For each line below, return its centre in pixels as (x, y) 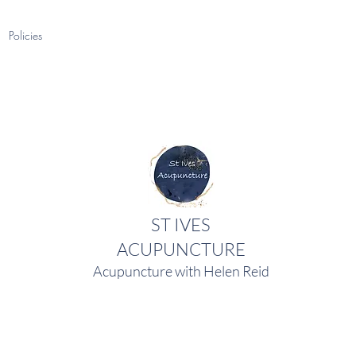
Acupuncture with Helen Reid (181, 271)
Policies (25, 35)
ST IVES (181, 224)
